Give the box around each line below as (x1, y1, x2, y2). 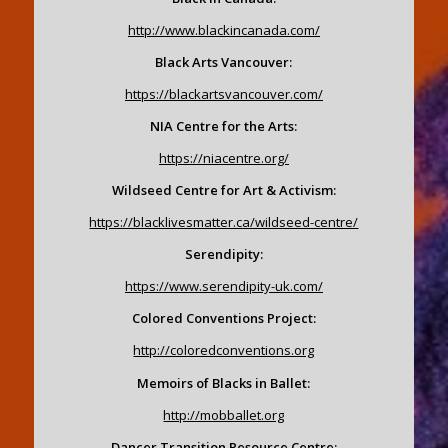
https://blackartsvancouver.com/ (124, 85, 323, 104)
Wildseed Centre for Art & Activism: (111, 181, 336, 200)
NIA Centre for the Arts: (150, 117, 298, 136)
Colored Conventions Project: (131, 309, 316, 328)
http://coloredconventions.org (133, 341, 315, 360)
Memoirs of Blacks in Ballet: (137, 373, 311, 392)
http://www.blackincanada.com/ (127, 21, 320, 40)
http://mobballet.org (163, 405, 285, 424)
